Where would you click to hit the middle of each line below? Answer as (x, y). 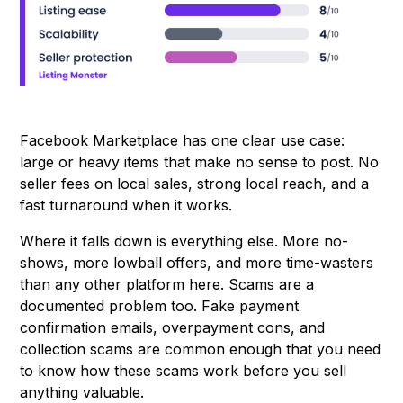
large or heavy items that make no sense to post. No (200, 162)
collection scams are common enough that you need (201, 349)
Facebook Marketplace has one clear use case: (183, 141)
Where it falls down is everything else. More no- (184, 242)
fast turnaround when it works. (126, 206)
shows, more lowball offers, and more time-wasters (197, 263)
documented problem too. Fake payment (160, 306)
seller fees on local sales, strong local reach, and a (195, 184)
